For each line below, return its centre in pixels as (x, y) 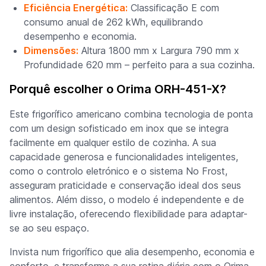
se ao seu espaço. (49, 228)
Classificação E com (173, 7)
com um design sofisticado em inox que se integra (119, 128)
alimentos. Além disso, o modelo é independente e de (127, 199)
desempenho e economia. (80, 36)
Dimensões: (51, 50)
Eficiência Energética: (76, 7)
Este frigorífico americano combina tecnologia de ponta (131, 114)
